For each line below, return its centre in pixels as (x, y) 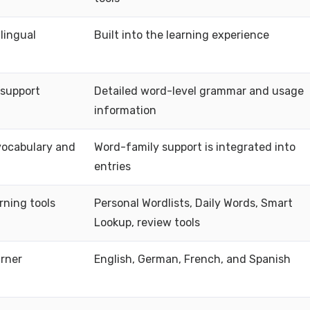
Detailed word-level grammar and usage (199, 91)
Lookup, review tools (147, 222)
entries (112, 166)
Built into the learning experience (182, 35)
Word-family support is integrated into (195, 147)
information (125, 110)
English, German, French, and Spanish (192, 259)
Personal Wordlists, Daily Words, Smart (193, 203)
